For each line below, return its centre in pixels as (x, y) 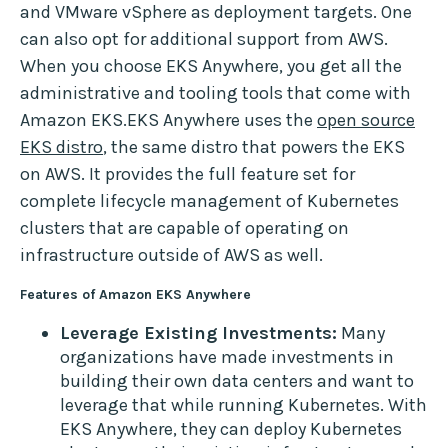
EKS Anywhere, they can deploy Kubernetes (231, 429)
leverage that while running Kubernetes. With (243, 405)
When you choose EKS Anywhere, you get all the (211, 66)
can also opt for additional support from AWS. (204, 39)
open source (366, 120)
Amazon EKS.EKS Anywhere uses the (168, 120)
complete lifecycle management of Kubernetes (209, 201)
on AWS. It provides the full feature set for (187, 174)
